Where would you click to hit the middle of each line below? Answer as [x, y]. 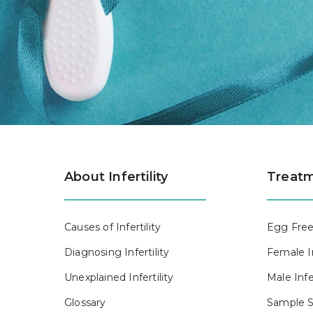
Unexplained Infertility [119, 277]
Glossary [85, 303]
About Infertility [116, 177]
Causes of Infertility [113, 227]
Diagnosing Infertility [117, 252]
